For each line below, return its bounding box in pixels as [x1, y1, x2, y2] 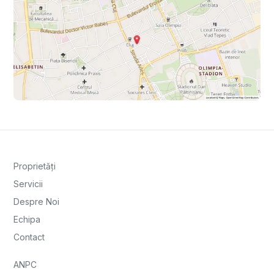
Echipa [13, 214, 40, 225]
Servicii [13, 179, 43, 190]
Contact [13, 232, 45, 243]
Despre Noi [13, 196, 59, 207]
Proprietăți [13, 161, 56, 172]
